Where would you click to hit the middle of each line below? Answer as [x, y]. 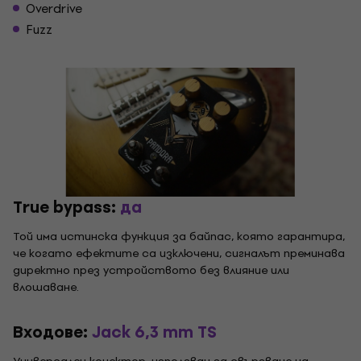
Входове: [52, 332]
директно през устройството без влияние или [151, 270]
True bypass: [66, 207]
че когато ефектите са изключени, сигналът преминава [179, 253]
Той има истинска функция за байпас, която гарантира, [179, 237]
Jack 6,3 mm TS [154, 332]
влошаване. [46, 287]
